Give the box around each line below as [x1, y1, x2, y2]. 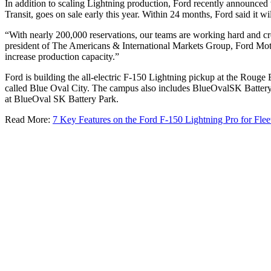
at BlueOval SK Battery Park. [5, 93, 119, 104]
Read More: [5, 114, 53, 125]
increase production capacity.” [5, 51, 119, 62]
